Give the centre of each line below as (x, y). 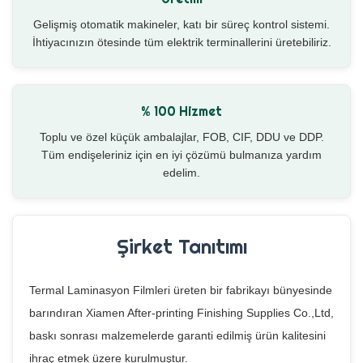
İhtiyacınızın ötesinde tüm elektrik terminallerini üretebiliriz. (181, 43)
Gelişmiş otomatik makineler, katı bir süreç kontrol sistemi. (181, 25)
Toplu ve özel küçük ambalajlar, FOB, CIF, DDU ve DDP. (181, 137)
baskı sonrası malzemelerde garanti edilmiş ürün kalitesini (177, 336)
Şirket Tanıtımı (181, 247)
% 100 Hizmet (181, 112)
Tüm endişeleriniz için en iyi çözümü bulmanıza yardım (181, 155)
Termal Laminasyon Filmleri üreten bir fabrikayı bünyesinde (181, 290)
